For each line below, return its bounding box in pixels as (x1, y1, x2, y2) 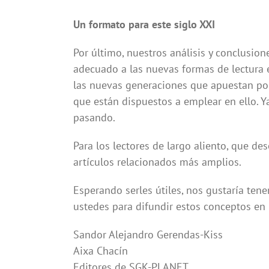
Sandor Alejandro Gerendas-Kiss (73, 228, 223, 242)
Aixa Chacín (73, 244, 128, 258)
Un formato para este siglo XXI (73, 17, 215, 32)
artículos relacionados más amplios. (73, 155, 241, 169)
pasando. (73, 110, 115, 125)
